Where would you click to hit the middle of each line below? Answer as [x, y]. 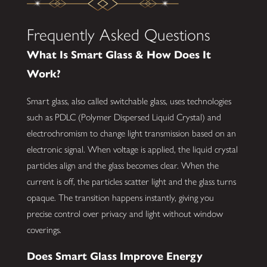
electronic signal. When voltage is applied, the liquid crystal [132, 149]
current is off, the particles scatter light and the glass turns [131, 181]
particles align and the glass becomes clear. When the [122, 165]
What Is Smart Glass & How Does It [119, 55]
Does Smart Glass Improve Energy [114, 256]
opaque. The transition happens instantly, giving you [120, 197]
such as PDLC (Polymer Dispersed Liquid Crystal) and [124, 117]
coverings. [44, 229]
